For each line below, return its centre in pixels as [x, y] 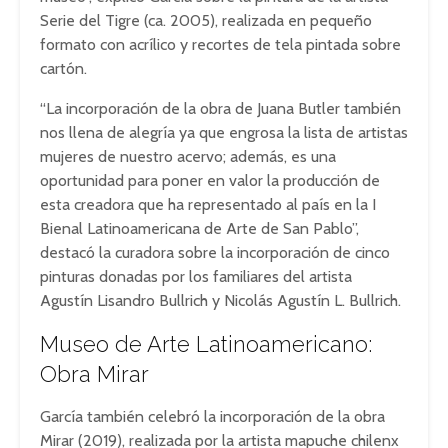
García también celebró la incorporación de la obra [212, 416]
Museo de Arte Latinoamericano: [206, 344]
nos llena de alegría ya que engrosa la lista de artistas [224, 132]
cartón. [63, 68]
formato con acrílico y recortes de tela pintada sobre [220, 44]
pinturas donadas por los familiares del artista [196, 276]
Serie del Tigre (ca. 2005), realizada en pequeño [206, 20]
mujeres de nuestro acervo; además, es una [188, 156]
